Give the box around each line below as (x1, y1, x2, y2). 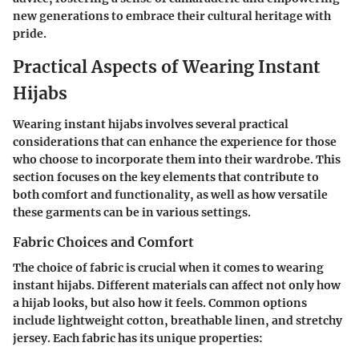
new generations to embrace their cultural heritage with (13, 9, 331, 24)
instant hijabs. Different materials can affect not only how (13, 277, 341, 292)
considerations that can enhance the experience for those (13, 134, 337, 149)
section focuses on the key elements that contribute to (13, 169, 319, 184)
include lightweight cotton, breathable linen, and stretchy (13, 313, 342, 328)
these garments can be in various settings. (13, 204, 251, 220)
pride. (13, 26, 46, 42)
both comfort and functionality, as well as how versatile (13, 187, 328, 202)
